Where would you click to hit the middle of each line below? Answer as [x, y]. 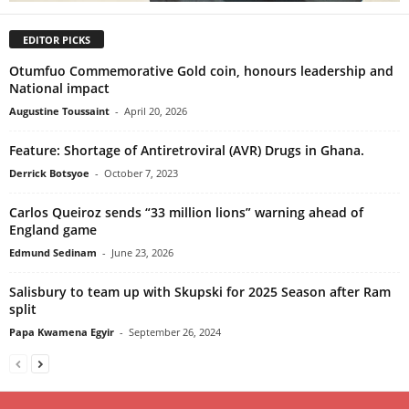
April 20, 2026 [156, 111]
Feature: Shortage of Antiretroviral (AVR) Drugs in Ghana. [187, 151]
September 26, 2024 [175, 332]
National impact [59, 89]
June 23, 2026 [142, 253]
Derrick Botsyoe [49, 173]
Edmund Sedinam [53, 253]
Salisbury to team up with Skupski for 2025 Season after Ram [200, 292]
